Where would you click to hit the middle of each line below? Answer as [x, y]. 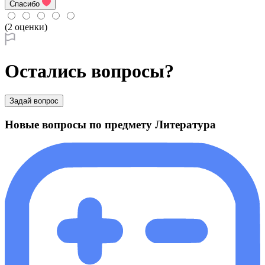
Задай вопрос [34, 101]
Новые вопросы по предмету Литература [110, 125]
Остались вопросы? [89, 71]
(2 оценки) [26, 27]
